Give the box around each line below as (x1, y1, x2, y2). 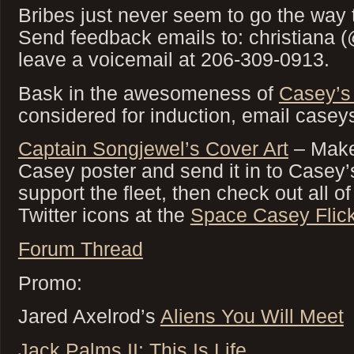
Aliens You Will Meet (160, 305, 344, 328)
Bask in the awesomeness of (17, 81, 279, 104)
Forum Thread (17, 237, 143, 260)
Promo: (17, 271, 82, 294)
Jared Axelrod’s (17, 305, 160, 328)
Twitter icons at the (17, 204, 190, 227)
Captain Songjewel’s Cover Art (17, 137, 288, 160)
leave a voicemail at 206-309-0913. (17, 48, 330, 71)
